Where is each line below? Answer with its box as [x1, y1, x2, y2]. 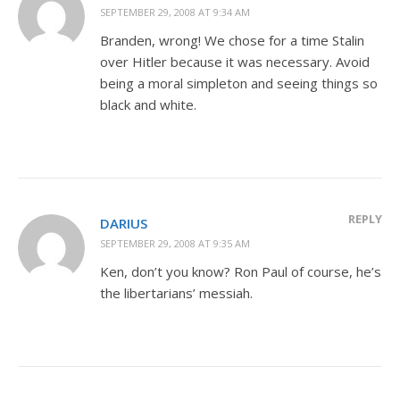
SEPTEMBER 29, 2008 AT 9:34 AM [100, 5, 250, 19]
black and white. [100, 96, 196, 113]
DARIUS [100, 214, 147, 232]
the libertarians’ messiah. [100, 284, 253, 302]
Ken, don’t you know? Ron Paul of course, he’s [100, 262, 381, 280]
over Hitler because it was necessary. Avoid [100, 53, 370, 71]
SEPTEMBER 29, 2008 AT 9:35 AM [100, 237, 250, 250]
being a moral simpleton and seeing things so [100, 74, 378, 92]
